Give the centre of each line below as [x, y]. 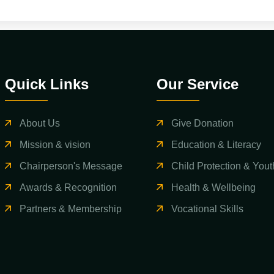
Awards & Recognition [68, 188]
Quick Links [47, 84]
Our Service [197, 84]
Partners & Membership [71, 209]
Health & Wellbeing [213, 188]
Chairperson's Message [71, 166]
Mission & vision [55, 145]
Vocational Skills [207, 209]
